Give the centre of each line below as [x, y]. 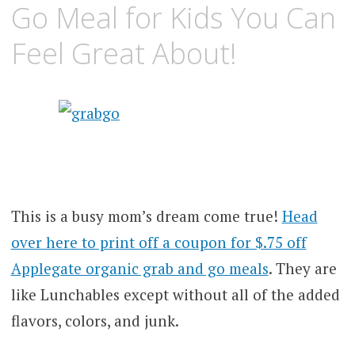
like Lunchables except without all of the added [175, 295]
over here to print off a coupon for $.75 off [158, 242]
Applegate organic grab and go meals [139, 269]
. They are [302, 269]
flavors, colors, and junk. [95, 321]
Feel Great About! [124, 53]
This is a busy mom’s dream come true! [146, 216]
